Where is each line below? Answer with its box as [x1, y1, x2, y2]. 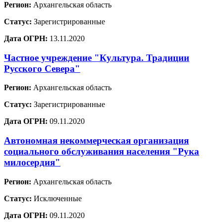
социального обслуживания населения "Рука [4, 146, 199, 157]
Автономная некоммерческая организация [4, 135, 189, 146]
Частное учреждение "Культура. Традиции [4, 52, 189, 63]
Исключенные [32, 194, 82, 203]
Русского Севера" [4, 63, 80, 74]
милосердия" [4, 157, 60, 167]
